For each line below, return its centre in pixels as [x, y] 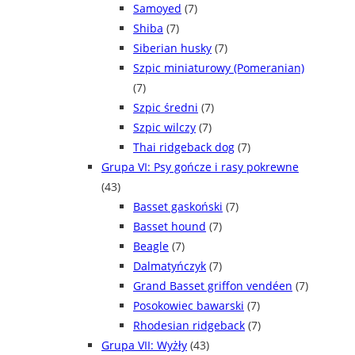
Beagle [151, 246]
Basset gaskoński [178, 207]
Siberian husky [172, 48]
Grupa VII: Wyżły [144, 345]
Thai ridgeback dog [184, 147]
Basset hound [170, 227]
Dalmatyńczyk [170, 266]
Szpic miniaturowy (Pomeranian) [219, 68]
